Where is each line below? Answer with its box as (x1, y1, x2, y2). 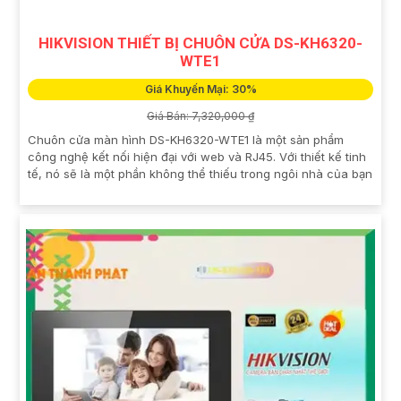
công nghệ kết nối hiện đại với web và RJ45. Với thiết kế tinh (28, 149, 366, 164)
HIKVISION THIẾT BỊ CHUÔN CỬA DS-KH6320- (38, 33, 363, 52)
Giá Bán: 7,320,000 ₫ (147, 108, 254, 123)
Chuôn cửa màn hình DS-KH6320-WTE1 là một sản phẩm (28, 132, 344, 147)
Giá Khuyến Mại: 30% (144, 81, 257, 96)
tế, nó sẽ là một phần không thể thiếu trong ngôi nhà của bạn (28, 166, 372, 181)
